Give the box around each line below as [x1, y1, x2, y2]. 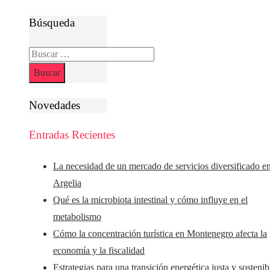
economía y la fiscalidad [53, 245, 145, 256]
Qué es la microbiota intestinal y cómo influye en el [53, 194, 248, 205]
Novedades [29, 99, 80, 111]
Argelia [53, 177, 81, 188]
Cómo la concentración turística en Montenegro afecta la [53, 228, 267, 239]
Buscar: [28, 48, 57, 58]
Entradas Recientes [29, 128, 115, 142]
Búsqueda [29, 16, 75, 30]
